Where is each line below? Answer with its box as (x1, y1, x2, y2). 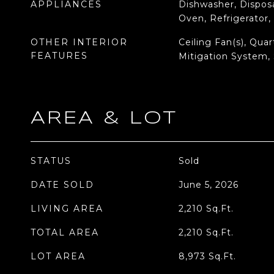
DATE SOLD (31, 179, 94, 190)
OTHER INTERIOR (31, 37, 128, 48)
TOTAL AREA (31, 227, 99, 238)
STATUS (31, 155, 72, 166)
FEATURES (31, 50, 88, 61)
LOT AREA (31, 251, 86, 262)
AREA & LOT (31, 110, 177, 127)
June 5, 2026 (178, 179, 239, 190)
